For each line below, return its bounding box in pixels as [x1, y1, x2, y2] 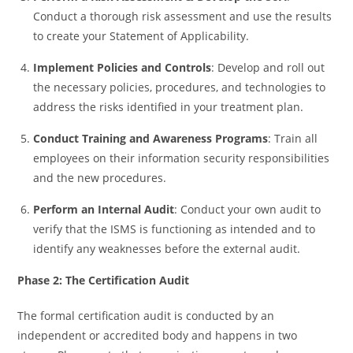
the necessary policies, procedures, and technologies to [33, 79, 326, 95]
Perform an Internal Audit [33, 201, 175, 217]
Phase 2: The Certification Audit [17, 272, 190, 288]
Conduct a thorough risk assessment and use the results [33, 8, 333, 24]
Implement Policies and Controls [33, 59, 212, 75]
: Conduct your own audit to [174, 201, 321, 217]
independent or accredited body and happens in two [17, 327, 298, 343]
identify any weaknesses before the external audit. [33, 240, 304, 256]
